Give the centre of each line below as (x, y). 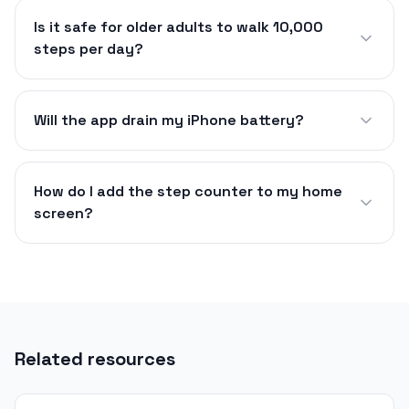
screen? (63, 213)
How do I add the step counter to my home (188, 191)
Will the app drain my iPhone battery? (169, 120)
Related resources (95, 358)
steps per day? (89, 48)
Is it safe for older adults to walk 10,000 (178, 26)
